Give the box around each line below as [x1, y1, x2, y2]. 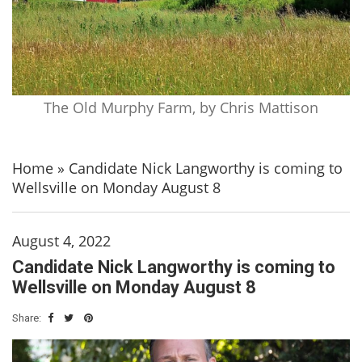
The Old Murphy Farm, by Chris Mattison [44, 97, 318, 117]
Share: [12, 311, 44, 324]
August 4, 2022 [12, 230, 111, 250]
